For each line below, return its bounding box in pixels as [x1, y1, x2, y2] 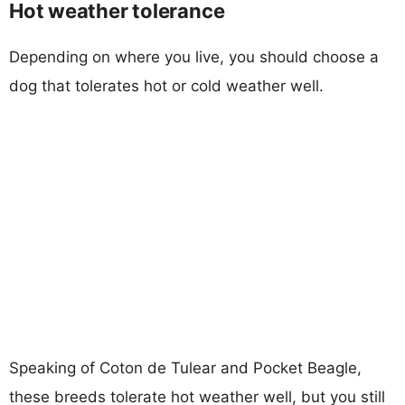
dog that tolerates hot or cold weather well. [9, 76, 324, 95]
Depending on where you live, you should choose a [9, 47, 379, 66]
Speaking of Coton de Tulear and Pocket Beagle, [9, 358, 362, 377]
